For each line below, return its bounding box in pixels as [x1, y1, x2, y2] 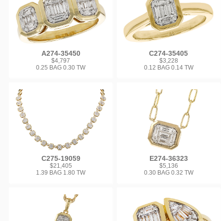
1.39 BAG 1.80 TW [36, 169, 86, 177]
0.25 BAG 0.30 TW [36, 64, 86, 72]
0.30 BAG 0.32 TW [144, 169, 193, 177]
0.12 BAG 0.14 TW [144, 64, 193, 72]
